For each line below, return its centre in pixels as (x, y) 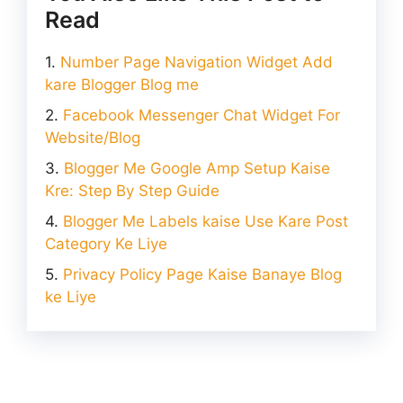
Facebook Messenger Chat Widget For (201, 115)
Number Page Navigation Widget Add (197, 62)
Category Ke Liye (106, 243)
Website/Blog (93, 137)
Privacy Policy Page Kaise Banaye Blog (202, 274)
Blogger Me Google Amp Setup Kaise (197, 168)
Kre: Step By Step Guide (132, 190)
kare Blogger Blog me (122, 84)
